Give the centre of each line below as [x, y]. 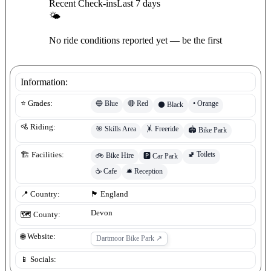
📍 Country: [40, 194]
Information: [44, 82]
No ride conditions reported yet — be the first [135, 41]
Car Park [165, 156]
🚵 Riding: [38, 127]
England [114, 194]
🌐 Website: [38, 237]
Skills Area [120, 129]
